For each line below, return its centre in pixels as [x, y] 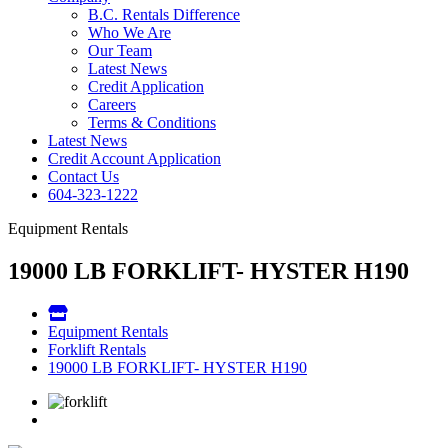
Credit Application [146, 86]
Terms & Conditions [152, 122]
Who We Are [129, 32]
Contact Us [83, 176]
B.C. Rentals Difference [164, 14]
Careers [112, 104]
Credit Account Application [134, 158]
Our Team [120, 50]
